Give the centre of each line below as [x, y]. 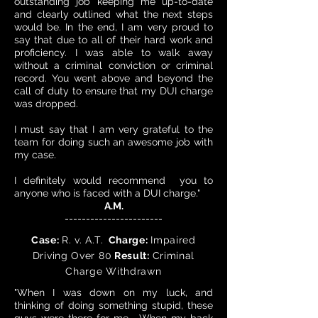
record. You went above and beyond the [114, 78]
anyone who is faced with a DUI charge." [107, 193]
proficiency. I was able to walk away [114, 53]
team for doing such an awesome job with [114, 142]
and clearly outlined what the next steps [114, 14]
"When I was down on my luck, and [114, 292]
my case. [35, 155]
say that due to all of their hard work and [114, 40]
